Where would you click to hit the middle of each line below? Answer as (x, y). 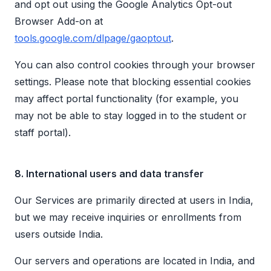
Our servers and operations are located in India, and (135, 261)
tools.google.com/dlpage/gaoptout (93, 38)
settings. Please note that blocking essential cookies (133, 82)
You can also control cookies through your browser (135, 65)
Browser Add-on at (59, 21)
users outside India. (59, 234)
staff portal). (43, 133)
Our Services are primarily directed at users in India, (134, 201)
